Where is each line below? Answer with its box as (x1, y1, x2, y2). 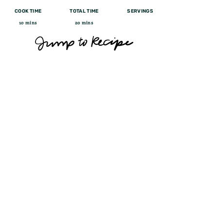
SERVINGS (127, 8, 154, 14)
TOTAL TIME (70, 8, 99, 14)
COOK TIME (15, 8, 42, 14)
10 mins (18, 19, 37, 25)
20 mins (74, 19, 94, 25)
